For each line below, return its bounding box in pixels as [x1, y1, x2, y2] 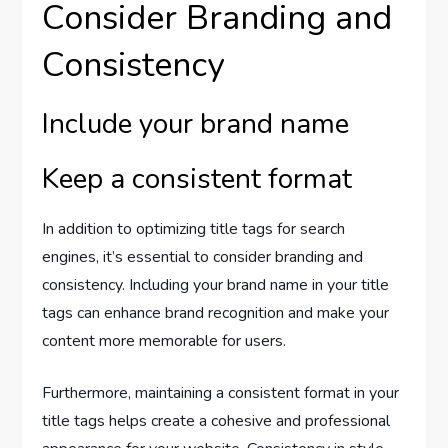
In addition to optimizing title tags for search [42, 217, 346, 240]
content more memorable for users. [42, 329, 287, 352]
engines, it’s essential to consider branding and [42, 245, 364, 268]
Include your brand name [42, 104, 350, 143]
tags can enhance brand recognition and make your [42, 301, 390, 324]
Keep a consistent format [42, 159, 353, 198]
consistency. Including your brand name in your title [42, 273, 390, 296]
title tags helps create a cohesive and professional [42, 409, 391, 432]
